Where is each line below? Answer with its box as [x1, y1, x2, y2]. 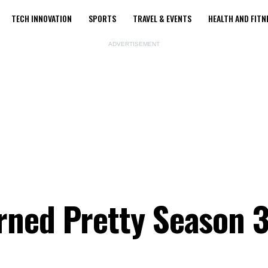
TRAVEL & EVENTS [133, 12, 191, 25]
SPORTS [89, 12, 116, 25]
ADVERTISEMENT [108, 41, 160, 47]
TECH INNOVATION [11, 12, 72, 25]
